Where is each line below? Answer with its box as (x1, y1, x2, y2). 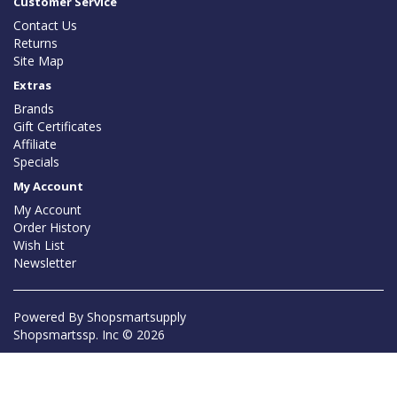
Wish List (13, 237, 65, 254)
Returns (13, 35, 58, 52)
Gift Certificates (13, 118, 102, 136)
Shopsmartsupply (87, 308, 186, 326)
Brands (13, 100, 54, 118)
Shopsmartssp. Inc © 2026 (13, 326, 165, 344)
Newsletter (13, 254, 76, 272)
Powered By (13, 308, 87, 326)
